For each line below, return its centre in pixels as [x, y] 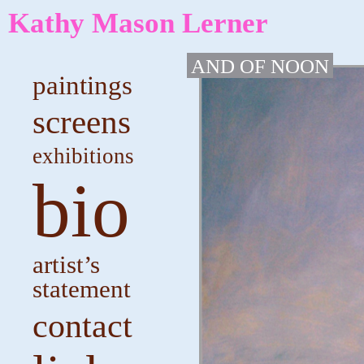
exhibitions [83, 156]
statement [82, 289]
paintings [82, 85]
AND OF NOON [260, 66]
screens [82, 122]
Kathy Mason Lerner [138, 23]
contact [82, 326]
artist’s [66, 264]
